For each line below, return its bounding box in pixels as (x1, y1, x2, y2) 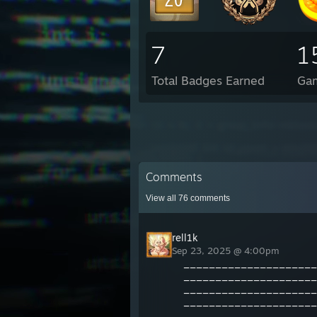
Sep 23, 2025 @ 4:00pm (172, 245, 282, 256)
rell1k (172, 231, 198, 243)
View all (146, 193, 178, 203)
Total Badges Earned (151, 73, 265, 88)
